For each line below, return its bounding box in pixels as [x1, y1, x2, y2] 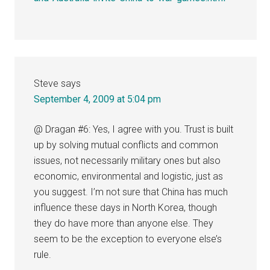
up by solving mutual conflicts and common [34, 139, 219, 151]
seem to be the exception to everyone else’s [34, 233, 222, 245]
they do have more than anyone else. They [34, 217, 214, 229]
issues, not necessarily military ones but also [34, 154, 221, 166]
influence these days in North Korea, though [34, 201, 218, 213]
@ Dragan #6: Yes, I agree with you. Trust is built [34, 123, 234, 135]
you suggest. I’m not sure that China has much [34, 186, 228, 198]
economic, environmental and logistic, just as [34, 170, 224, 182]
